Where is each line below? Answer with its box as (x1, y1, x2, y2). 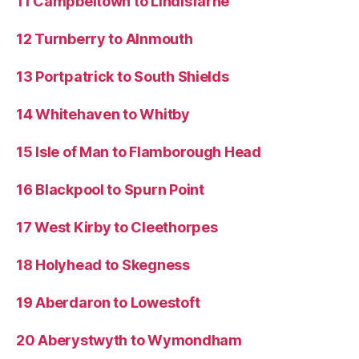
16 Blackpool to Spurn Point (16, 180, 204, 198)
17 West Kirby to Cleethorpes (16, 218, 218, 236)
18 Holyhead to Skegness (16, 256, 190, 273)
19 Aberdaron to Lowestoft (16, 293, 200, 311)
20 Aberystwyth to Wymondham (16, 331, 242, 349)
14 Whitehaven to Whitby (16, 105, 190, 123)
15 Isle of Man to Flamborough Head (16, 143, 261, 160)
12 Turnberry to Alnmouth (16, 30, 193, 47)
